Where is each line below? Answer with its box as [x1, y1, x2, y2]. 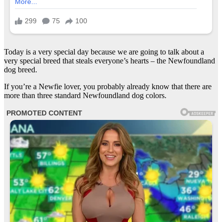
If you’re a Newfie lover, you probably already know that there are [4, 82, 212, 91]
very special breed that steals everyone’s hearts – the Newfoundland [4, 56, 215, 65]
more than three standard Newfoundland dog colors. [4, 91, 166, 100]
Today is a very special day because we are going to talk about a [4, 47, 204, 56]
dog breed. [4, 65, 37, 74]
